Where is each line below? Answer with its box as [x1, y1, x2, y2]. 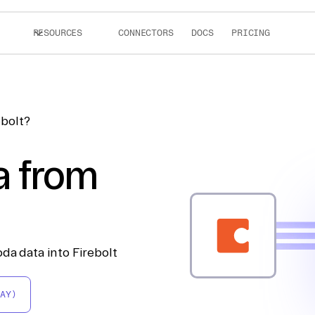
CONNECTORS [118, 27, 174, 38]
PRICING [231, 27, 270, 38]
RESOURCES [32, 27, 83, 38]
